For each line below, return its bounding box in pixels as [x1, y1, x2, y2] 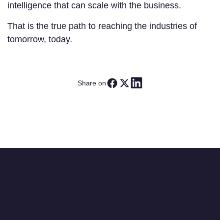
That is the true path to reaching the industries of [7, 21, 197, 31]
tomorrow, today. [7, 34, 72, 44]
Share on [78, 79, 106, 87]
